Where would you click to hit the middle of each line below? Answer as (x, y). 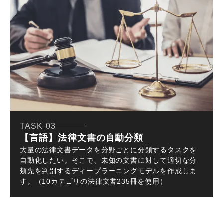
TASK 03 (38, 126)
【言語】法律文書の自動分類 (82, 138)
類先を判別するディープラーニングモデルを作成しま (109, 171)
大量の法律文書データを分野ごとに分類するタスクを (109, 150)
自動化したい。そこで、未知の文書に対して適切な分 (109, 161)
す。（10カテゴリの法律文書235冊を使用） (94, 181)
